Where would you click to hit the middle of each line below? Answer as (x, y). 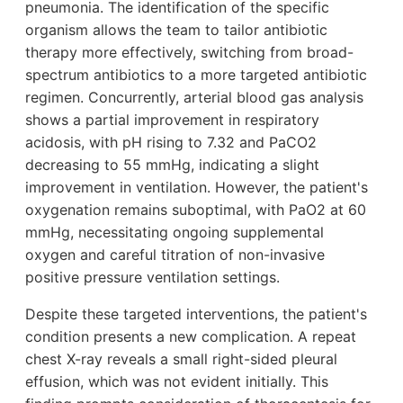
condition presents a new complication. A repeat (191, 336)
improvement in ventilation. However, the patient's (197, 187)
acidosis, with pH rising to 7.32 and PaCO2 (171, 142)
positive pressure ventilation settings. (152, 277)
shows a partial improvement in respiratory (172, 119)
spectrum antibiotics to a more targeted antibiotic (196, 74)
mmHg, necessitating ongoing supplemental (175, 232)
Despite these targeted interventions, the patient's (196, 313)
